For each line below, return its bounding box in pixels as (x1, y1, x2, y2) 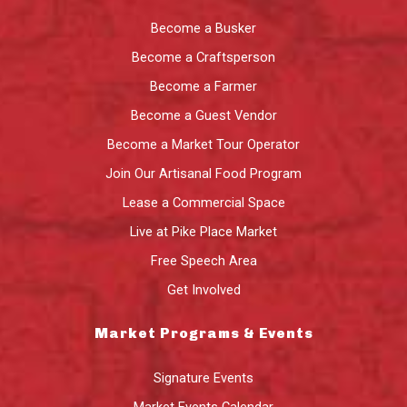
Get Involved (166, 281, 241, 298)
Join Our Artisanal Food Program (105, 164, 302, 182)
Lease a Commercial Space (122, 194, 285, 211)
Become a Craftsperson (132, 48, 275, 65)
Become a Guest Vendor (130, 106, 277, 124)
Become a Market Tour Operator (107, 135, 300, 153)
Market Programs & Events (94, 324, 313, 342)
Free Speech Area (150, 252, 257, 269)
